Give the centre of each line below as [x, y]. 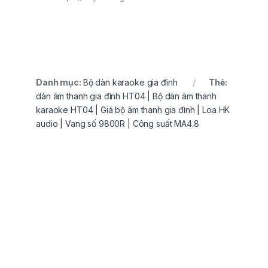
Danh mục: [60, 82]
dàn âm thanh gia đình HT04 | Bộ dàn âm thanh [126, 96]
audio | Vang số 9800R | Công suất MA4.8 [118, 123]
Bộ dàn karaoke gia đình [130, 82]
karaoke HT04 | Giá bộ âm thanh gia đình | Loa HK [133, 109]
